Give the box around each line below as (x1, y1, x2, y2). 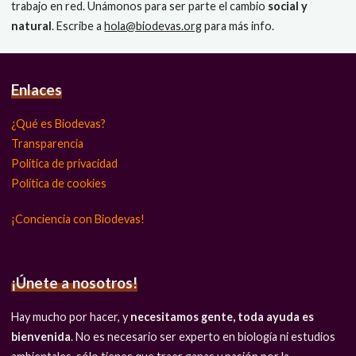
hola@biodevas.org (104, 19, 203, 33)
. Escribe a (52, 19, 105, 33)
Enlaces (11, 81, 63, 99)
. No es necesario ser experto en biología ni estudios (71, 329, 336, 343)
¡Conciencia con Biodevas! (11, 211, 145, 226)
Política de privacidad (11, 156, 118, 170)
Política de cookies (11, 176, 107, 190)
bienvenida (11, 329, 72, 343)
